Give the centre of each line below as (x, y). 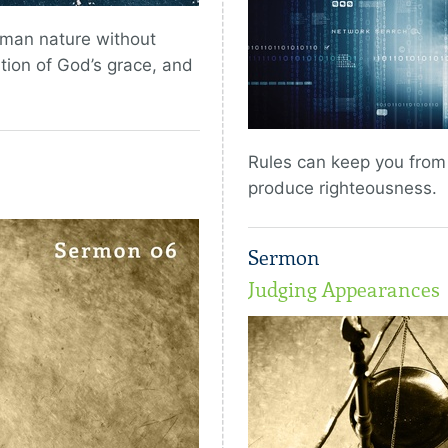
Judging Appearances (344, 290)
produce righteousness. (342, 188)
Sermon (284, 258)
